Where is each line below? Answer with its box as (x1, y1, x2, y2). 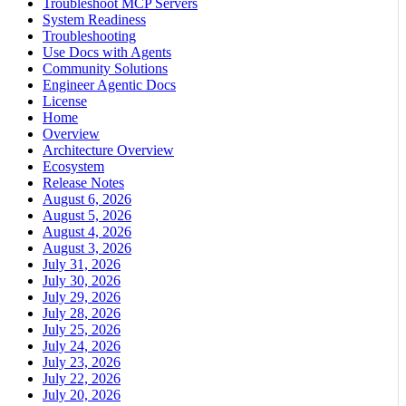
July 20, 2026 (43, 387, 121, 403)
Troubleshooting (43, 28, 136, 44)
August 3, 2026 (43, 240, 131, 256)
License (43, 93, 87, 110)
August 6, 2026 (43, 191, 131, 208)
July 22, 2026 (43, 371, 121, 387)
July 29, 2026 (43, 289, 121, 305)
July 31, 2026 (43, 256, 121, 273)
